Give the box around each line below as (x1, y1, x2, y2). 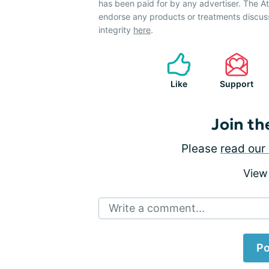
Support (220, 79, 253, 89)
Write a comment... (109, 202, 205, 215)
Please (181, 142, 220, 156)
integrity (98, 25, 133, 35)
